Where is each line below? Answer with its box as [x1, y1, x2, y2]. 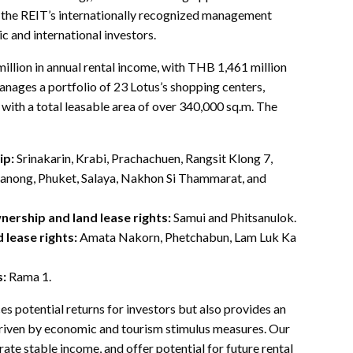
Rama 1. [6, 268, 51, 284]
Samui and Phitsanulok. [171, 209, 296, 225]
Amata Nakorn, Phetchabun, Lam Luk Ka [77, 229, 296, 244]
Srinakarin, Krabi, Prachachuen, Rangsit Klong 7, [14, 150, 273, 165]
